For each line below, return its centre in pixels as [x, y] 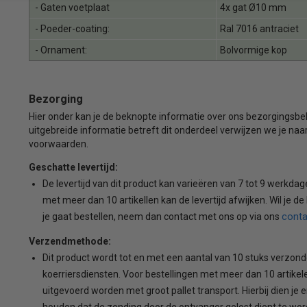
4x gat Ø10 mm [253, 7]
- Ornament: [60, 50]
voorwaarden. [58, 144]
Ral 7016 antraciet [259, 28]
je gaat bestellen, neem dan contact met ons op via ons [162, 216]
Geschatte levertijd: [73, 167]
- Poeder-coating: [71, 28]
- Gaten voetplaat [71, 7]
